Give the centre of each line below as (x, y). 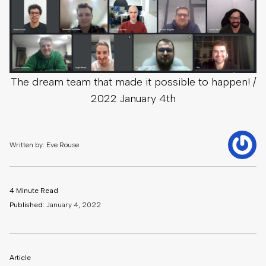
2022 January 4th (133, 98)
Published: (27, 205)
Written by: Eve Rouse (44, 145)
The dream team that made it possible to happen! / (133, 82)
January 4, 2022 (73, 205)
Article (20, 257)
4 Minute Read (34, 190)
